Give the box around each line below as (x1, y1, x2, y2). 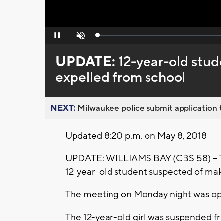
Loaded (98, 34, 118, 41)
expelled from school (55, 69, 185, 87)
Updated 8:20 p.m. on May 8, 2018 (65, 130, 207, 142)
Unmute (69, 35, 90, 42)
